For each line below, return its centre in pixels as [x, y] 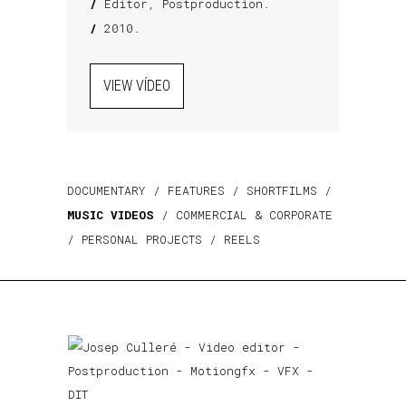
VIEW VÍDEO [137, 86]
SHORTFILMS [282, 190]
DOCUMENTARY [106, 190]
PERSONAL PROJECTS [142, 239]
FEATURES [196, 190]
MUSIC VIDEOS [111, 215]
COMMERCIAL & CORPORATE [254, 215]
